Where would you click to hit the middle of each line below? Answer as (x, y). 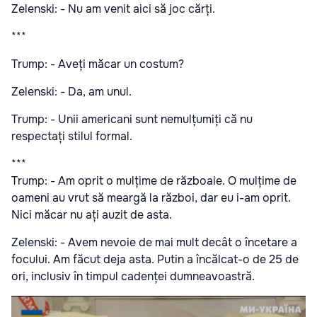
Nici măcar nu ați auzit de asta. (92, 215)
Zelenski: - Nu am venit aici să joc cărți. (113, 9)
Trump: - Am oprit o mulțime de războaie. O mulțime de (154, 181)
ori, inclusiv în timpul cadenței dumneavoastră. (133, 277)
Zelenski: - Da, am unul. (71, 92)
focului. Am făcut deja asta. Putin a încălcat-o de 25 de (155, 260)
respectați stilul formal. (72, 137)
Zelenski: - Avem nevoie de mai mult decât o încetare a (154, 243)
